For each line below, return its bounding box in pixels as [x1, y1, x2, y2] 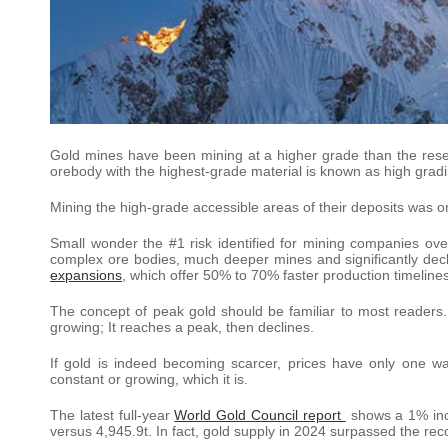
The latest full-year [50, 406, 175, 423]
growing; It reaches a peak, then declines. [50, 318, 314, 335]
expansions [50, 266, 122, 283]
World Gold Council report [174, 406, 346, 423]
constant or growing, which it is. [50, 370, 248, 387]
